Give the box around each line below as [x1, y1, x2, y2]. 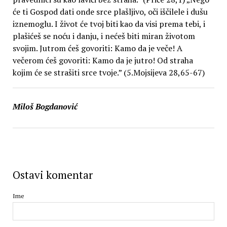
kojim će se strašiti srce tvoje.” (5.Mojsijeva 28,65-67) [12, 67, 205, 79]
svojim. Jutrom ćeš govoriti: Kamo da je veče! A [12, 43, 182, 54]
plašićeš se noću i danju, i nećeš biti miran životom [12, 30, 195, 42]
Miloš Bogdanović [12, 101, 78, 112]
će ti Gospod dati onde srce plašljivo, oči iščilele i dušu [12, 6, 208, 18]
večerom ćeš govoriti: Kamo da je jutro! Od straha [12, 55, 193, 66]
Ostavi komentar [12, 168, 93, 182]
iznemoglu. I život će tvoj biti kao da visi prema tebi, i [12, 18, 205, 30]
